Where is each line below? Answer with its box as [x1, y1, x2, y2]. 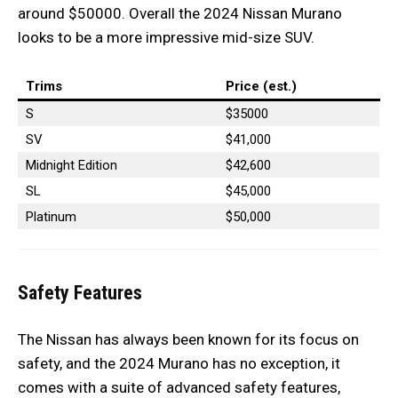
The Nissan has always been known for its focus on [18, 330, 359, 349]
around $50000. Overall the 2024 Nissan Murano [18, 4, 342, 23]
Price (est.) [226, 78, 297, 95]
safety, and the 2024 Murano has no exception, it [18, 354, 340, 373]
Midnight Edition [26, 157, 117, 174]
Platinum [26, 209, 76, 226]
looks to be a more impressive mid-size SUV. [18, 28, 314, 47]
